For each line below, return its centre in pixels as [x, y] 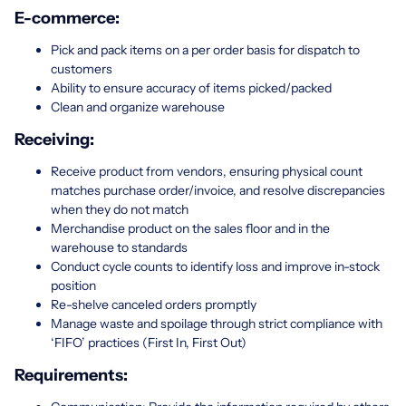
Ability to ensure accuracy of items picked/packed [191, 87]
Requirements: [71, 375]
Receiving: [54, 139]
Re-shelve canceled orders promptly [154, 304]
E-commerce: [67, 18]
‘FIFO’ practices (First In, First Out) [149, 342]
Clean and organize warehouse [138, 106]
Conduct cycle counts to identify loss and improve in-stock [215, 266]
